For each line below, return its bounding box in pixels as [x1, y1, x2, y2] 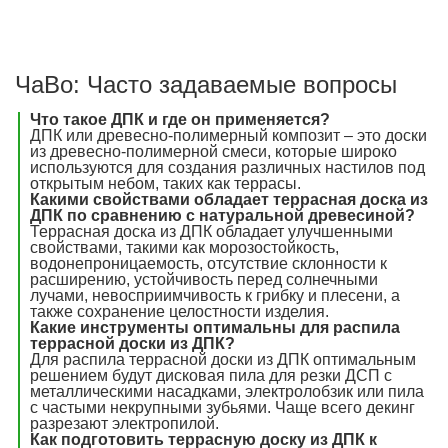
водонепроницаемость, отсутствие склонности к [30, 254, 387, 272]
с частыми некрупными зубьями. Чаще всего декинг [30, 398, 415, 416]
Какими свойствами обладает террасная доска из [30, 190, 428, 208]
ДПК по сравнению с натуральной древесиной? [30, 206, 415, 224]
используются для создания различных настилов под [30, 158, 425, 176]
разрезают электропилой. [30, 414, 219, 432]
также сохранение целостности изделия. [30, 302, 329, 320]
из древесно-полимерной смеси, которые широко [30, 142, 397, 160]
